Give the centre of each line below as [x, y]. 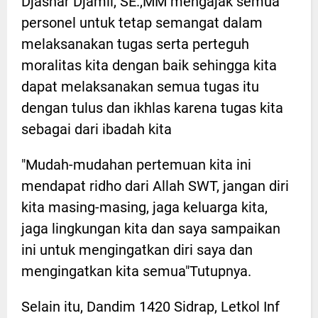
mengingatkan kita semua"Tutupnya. [136, 271]
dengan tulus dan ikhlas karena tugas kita [152, 108]
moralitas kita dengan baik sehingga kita [149, 65]
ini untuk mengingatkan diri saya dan [137, 250]
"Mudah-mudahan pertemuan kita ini [136, 164]
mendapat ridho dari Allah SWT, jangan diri [155, 186]
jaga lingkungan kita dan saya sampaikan [151, 228]
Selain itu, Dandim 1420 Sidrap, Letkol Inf [150, 306]
